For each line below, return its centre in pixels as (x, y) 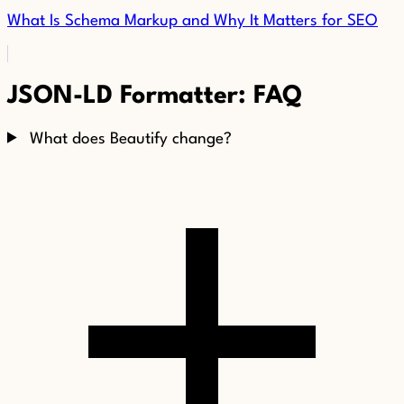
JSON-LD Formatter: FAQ (155, 96)
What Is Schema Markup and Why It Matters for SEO (193, 21)
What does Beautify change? (131, 139)
